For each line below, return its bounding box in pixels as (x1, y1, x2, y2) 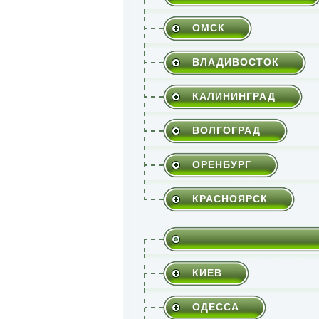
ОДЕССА (192, 300, 239, 313)
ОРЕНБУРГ (192, 158, 251, 170)
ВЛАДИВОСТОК (192, 56, 279, 68)
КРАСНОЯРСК (192, 192, 268, 204)
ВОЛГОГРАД (192, 124, 261, 136)
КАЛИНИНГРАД (192, 90, 276, 102)
